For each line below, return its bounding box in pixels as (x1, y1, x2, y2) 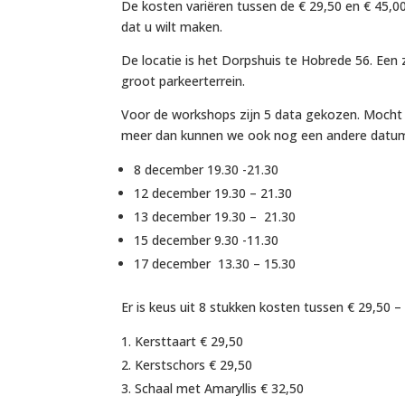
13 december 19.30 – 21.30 (134, 207, 297, 225)
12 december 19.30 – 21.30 (134, 184, 293, 202)
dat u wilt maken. (121, 17, 223, 35)
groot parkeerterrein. (121, 71, 246, 89)
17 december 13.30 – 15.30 (134, 254, 297, 272)
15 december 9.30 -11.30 (134, 231, 279, 249)
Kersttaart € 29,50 (135, 332, 244, 350)
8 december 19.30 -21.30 (134, 160, 279, 178)
